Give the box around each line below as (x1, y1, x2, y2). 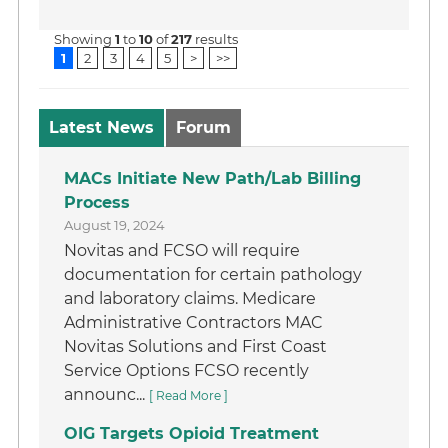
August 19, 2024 (64, 217, 166, 233)
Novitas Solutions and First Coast (64, 337, 328, 356)
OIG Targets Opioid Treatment (64, 424, 320, 443)
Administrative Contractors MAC (64, 313, 324, 332)
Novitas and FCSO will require (64, 241, 301, 260)
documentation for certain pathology (64, 265, 363, 284)
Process (64, 193, 131, 212)
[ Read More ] (149, 388, 229, 403)
